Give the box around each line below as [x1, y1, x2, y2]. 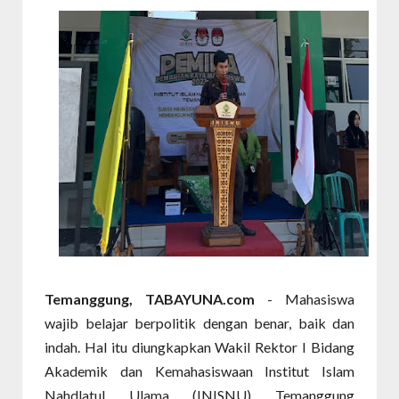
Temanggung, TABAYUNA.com [45, 290, 267, 307]
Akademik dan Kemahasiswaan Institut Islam [45, 362, 354, 379]
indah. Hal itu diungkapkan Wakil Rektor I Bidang [45, 338, 354, 355]
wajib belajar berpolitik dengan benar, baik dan [45, 314, 354, 331]
